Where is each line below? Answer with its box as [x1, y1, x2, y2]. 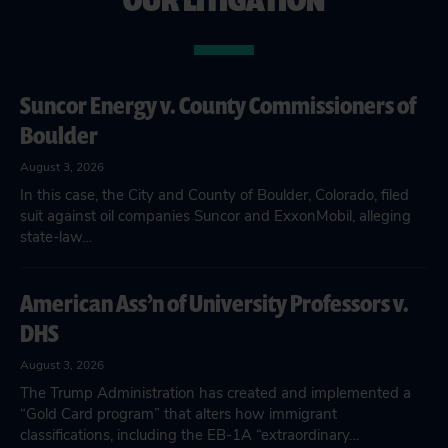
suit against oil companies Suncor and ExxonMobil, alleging [20, 206, 411, 226]
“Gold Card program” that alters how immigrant [20, 404, 337, 424]
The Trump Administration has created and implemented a [20, 383, 411, 403]
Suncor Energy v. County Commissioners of [20, 89, 416, 121]
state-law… [20, 227, 92, 247]
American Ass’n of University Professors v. [20, 287, 409, 319]
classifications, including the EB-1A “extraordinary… [20, 425, 359, 445]
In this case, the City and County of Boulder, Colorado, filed [20, 185, 409, 205]
